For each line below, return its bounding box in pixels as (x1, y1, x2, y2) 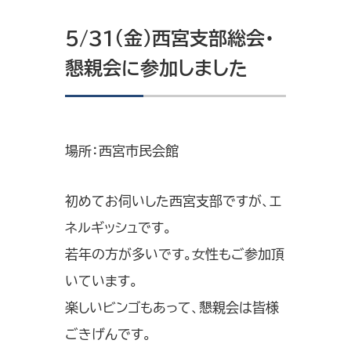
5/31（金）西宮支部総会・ (65, 29, 274, 49)
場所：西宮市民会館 (65, 144, 179, 158)
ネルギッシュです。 (65, 221, 172, 235)
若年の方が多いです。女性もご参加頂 (65, 248, 284, 262)
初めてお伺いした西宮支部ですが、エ (65, 194, 281, 208)
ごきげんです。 (65, 327, 151, 342)
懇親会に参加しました (65, 59, 248, 78)
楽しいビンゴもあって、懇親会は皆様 (65, 301, 279, 315)
